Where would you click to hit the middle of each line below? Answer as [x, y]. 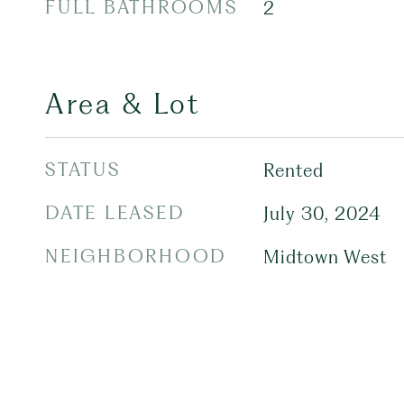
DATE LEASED [115, 213]
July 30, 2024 [322, 214]
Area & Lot [123, 104]
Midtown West [325, 257]
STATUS [83, 170]
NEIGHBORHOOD [136, 256]
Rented [293, 170]
